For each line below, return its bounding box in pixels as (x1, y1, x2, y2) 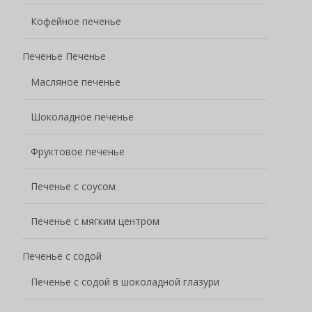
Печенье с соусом (31, 179, 116, 193)
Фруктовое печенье (31, 144, 125, 158)
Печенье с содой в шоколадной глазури (31, 274, 219, 288)
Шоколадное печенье (31, 109, 134, 123)
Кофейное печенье (31, 14, 121, 28)
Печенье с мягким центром (31, 214, 159, 228)
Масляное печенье (31, 75, 120, 88)
